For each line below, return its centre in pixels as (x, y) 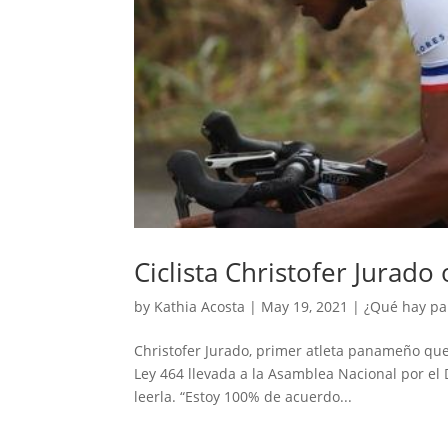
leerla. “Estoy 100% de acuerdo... (243, 396)
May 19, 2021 (305, 306)
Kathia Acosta (200, 306)
